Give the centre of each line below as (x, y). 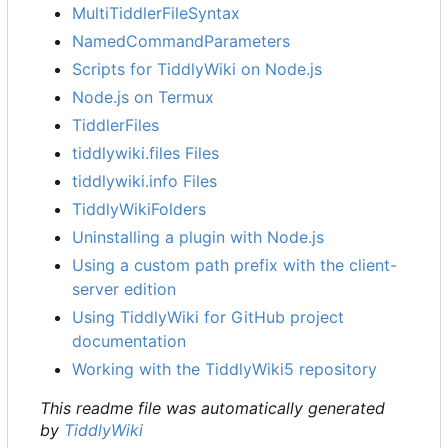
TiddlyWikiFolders (139, 209)
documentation (129, 341)
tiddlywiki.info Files (144, 181)
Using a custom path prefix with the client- (234, 265)
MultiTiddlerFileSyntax (156, 13)
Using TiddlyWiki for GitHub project (208, 317)
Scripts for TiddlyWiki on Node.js (197, 69)
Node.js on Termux (143, 97)
